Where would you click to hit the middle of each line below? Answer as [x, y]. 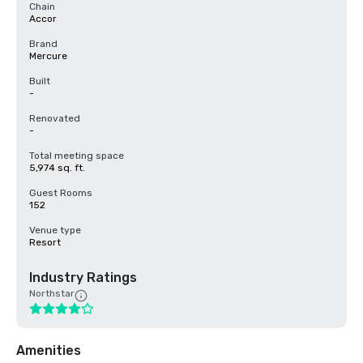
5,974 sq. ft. [57, 168]
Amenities [49, 350]
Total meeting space [77, 156]
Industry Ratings [83, 278]
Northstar [52, 293]
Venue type [55, 230]
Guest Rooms [61, 193]
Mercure [48, 56]
